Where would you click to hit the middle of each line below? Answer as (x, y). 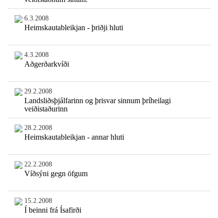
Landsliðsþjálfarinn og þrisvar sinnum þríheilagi (97, 101)
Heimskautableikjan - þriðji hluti (73, 28)
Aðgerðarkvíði (46, 64)
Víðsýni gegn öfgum (56, 174)
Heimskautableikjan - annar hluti (74, 137)
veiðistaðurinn (46, 109)
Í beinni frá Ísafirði (53, 210)
